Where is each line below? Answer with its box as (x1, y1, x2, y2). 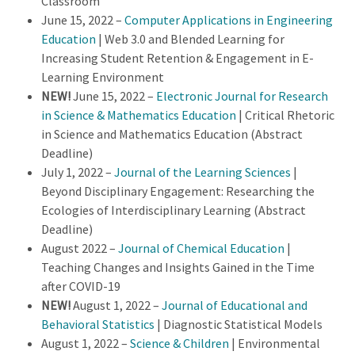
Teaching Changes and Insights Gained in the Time (41, 258, 315, 275)
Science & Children (130, 334, 229, 351)
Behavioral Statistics (41, 315, 155, 332)
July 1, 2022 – (41, 163, 114, 180)
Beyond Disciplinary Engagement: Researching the (41, 182, 315, 199)
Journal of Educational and (162, 296, 307, 313)
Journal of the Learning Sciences (114, 163, 291, 180)
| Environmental (229, 334, 320, 351)
